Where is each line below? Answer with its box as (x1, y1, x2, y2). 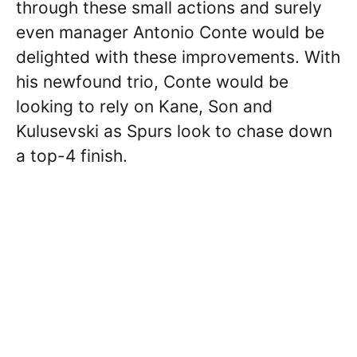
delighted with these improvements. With (16, 47, 340, 68)
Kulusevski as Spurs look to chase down (16, 121, 332, 142)
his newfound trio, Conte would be (16, 72, 288, 92)
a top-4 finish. (16, 146, 127, 167)
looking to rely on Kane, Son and (16, 96, 273, 117)
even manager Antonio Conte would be (16, 22, 324, 43)
